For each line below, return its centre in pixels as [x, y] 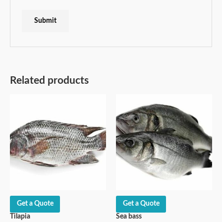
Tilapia [20, 216]
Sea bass [129, 216]
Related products [49, 80]
